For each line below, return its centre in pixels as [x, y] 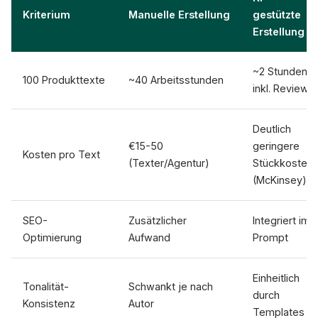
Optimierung [52, 237]
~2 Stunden [280, 71]
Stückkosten [283, 163]
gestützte [277, 15]
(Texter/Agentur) [169, 163]
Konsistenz [49, 303]
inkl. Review [281, 88]
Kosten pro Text [61, 154]
